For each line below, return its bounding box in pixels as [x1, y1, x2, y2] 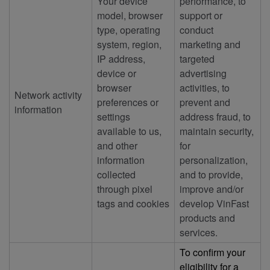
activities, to [180, 80, 230, 95]
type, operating [97, 22, 160, 37]
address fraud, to [180, 109, 251, 124]
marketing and [180, 37, 240, 51]
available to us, [97, 124, 162, 138]
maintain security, [180, 124, 254, 138]
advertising [180, 66, 227, 80]
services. [180, 225, 218, 239]
